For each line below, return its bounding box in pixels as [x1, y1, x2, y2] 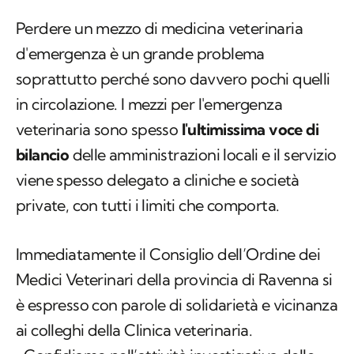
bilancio [16, 145, 70, 165]
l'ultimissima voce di [181, 119, 319, 140]
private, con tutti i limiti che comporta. [16, 195, 280, 216]
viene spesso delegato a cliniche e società [16, 170, 299, 190]
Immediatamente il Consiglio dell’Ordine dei [16, 244, 321, 265]
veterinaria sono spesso [16, 119, 182, 140]
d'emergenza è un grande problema [16, 43, 265, 64]
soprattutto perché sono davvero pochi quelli [16, 69, 330, 89]
